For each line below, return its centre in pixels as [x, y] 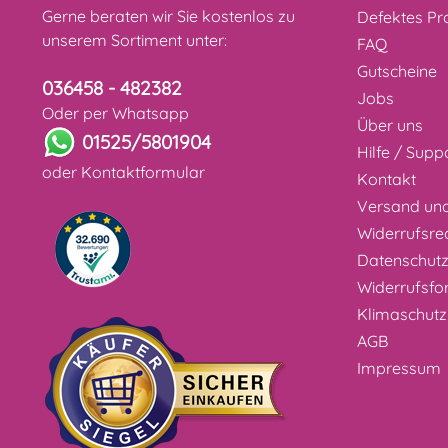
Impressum [399, 368]
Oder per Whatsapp [115, 113]
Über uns [390, 125]
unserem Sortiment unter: [134, 40]
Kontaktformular [143, 172]
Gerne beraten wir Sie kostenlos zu [168, 16]
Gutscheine [397, 71]
